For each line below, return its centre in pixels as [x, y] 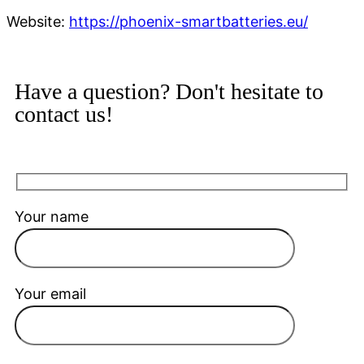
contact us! [64, 115]
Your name [52, 216]
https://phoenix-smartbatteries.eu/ [188, 22]
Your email [50, 293]
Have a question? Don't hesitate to [169, 92]
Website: [38, 22]
